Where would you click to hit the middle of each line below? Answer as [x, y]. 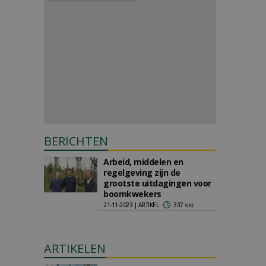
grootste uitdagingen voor [157, 183]
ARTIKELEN [75, 248]
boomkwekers [132, 194]
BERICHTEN [76, 141]
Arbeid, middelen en [143, 162]
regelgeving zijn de [142, 172]
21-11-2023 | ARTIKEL [131, 205]
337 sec [184, 205]
